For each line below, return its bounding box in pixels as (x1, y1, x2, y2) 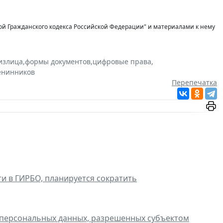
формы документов (25, 57, 91, 67)
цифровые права (93, 57, 151, 67)
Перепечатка (172, 78, 217, 88)
